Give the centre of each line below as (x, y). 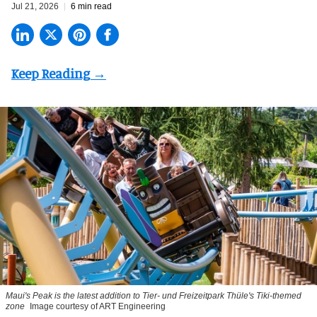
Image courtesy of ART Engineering (98, 306)
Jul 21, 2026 (35, 7)
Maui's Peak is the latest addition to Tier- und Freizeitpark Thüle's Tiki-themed (154, 295)
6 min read (91, 7)
